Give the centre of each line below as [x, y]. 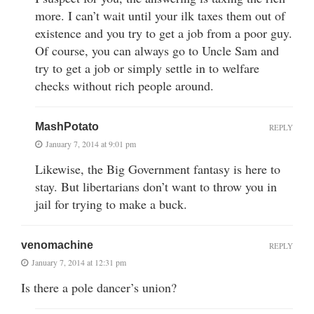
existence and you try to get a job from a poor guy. [164, 33]
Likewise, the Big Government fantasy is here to [158, 169]
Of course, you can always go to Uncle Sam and [157, 50]
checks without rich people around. [124, 85]
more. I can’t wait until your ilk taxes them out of [160, 15]
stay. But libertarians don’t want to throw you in [156, 186]
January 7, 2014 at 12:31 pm [79, 262]
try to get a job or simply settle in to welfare [147, 68]
